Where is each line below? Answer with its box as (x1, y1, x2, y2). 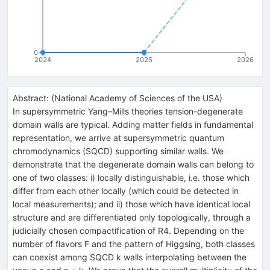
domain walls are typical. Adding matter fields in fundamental (13, 119, 253, 130)
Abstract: (13, 92, 49, 103)
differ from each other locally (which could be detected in (13, 185, 239, 196)
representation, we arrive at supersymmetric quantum (13, 132, 224, 143)
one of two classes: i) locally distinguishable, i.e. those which (13, 172, 250, 183)
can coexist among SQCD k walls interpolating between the (13, 251, 246, 262)
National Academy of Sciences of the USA (54, 92, 219, 103)
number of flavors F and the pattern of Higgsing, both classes (13, 238, 255, 249)
